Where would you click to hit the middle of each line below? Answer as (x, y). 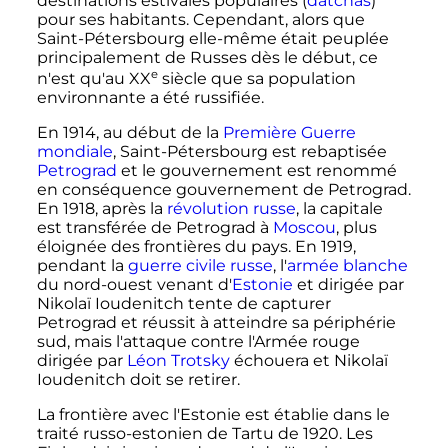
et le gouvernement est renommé (256, 171)
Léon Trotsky (178, 361)
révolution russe (231, 209)
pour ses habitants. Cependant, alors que (200, 19)
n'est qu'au (82, 79)
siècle (184, 79)
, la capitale (339, 209)
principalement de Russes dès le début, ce (207, 57)
